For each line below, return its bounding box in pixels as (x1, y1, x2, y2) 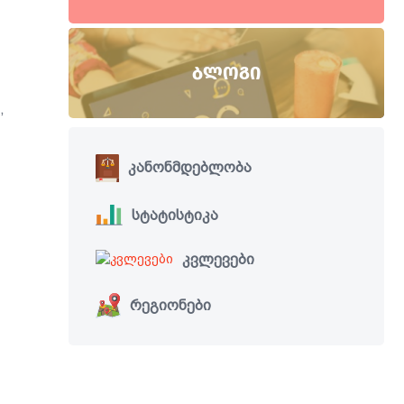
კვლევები (182, 250, 254, 268)
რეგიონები (130, 296, 212, 314)
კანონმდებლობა (128, 159, 252, 177)
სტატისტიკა (132, 206, 219, 224)
